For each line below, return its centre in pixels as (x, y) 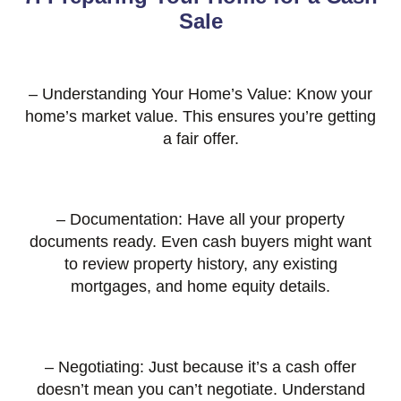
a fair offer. (200, 139)
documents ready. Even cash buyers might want (200, 242)
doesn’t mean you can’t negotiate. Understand (200, 390)
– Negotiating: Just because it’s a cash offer (200, 367)
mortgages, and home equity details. (200, 287)
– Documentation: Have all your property (200, 220)
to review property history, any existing (200, 264)
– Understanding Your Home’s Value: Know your (200, 94)
